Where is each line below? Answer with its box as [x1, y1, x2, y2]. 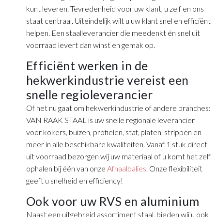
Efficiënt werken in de [26, 58, 148, 73]
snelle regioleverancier [26, 87, 153, 102]
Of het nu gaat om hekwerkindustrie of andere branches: [26, 103, 211, 113]
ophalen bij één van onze [26, 164, 107, 173]
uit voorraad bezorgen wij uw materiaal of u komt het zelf [26, 152, 211, 161]
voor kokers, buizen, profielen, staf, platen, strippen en [26, 127, 201, 137]
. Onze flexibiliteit [146, 164, 202, 173]
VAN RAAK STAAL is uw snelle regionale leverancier [26, 115, 195, 125]
